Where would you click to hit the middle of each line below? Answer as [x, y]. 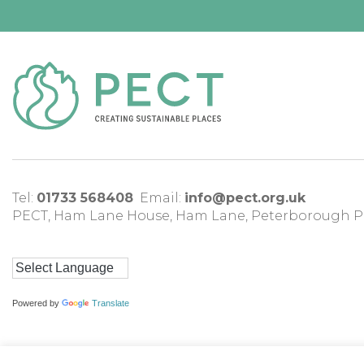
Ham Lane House [112, 216]
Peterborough [301, 216]
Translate [110, 303]
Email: [162, 198]
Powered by [37, 303]
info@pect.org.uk [245, 198]
